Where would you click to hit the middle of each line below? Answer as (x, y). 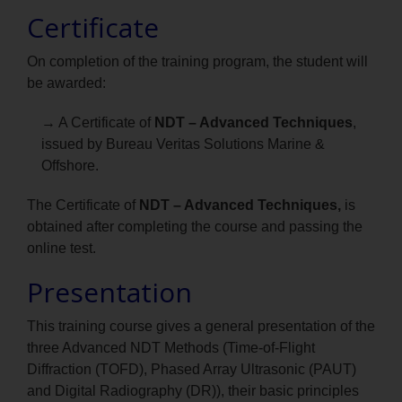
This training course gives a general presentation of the (201, 327)
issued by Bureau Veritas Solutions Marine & (183, 144)
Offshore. (70, 166)
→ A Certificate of (98, 123)
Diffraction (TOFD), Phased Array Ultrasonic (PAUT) (192, 370)
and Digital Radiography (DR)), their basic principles (193, 391)
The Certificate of (83, 205)
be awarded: (66, 83)
